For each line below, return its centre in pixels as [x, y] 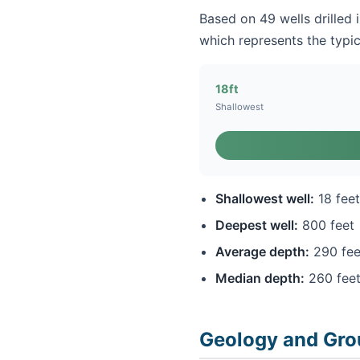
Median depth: [260, 278]
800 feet [326, 225]
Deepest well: [257, 225]
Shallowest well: [265, 199]
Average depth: [262, 252]
